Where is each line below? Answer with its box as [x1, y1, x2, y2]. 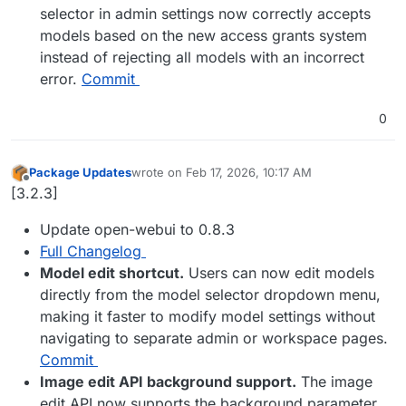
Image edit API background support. [40, 372, 296, 391]
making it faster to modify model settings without [40, 306, 375, 325]
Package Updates [29, 164, 131, 179]
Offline [25, 178, 63, 193]
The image [296, 372, 372, 391]
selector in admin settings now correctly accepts [40, 5, 371, 24]
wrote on [131, 164, 186, 179]
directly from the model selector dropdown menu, [40, 285, 381, 304]
